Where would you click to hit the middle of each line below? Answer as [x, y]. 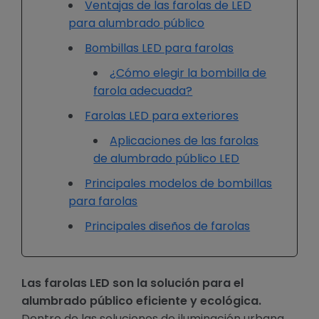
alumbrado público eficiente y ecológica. [141, 300]
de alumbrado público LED [167, 158]
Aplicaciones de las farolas [184, 140]
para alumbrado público [137, 23]
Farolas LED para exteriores [162, 115]
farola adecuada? [143, 90]
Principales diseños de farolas [168, 226]
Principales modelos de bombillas [179, 183]
